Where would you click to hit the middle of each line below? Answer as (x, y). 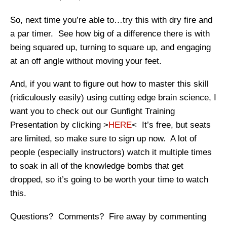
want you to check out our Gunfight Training (92, 111)
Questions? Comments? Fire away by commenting (108, 216)
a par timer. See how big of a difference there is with (110, 33)
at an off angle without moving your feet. (86, 61)
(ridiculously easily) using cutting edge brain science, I (113, 98)
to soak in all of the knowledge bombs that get (97, 166)
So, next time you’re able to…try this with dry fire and (111, 20)
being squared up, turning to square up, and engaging (110, 47)
